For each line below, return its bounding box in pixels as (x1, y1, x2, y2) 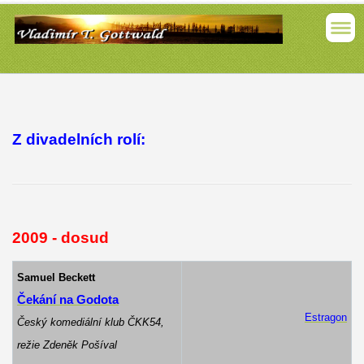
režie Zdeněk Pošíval (16, 338, 117, 351)
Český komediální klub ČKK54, (16, 315, 164, 328)
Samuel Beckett (16, 271, 95, 284)
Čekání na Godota (16, 292, 119, 306)
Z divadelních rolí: (11, 130, 145, 148)
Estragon (304, 310, 347, 323)
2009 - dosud (11, 228, 109, 246)
